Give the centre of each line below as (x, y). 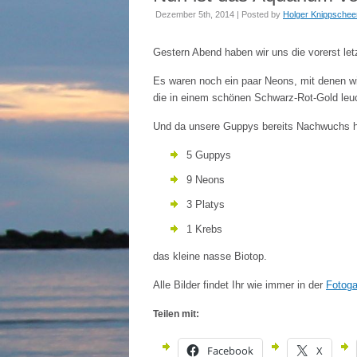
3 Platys (206, 204)
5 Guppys (209, 155)
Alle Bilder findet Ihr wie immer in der (239, 285)
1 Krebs (204, 229)
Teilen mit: (176, 314)
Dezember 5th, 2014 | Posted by (219, 14)
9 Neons (206, 180)
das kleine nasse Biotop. (210, 256)
